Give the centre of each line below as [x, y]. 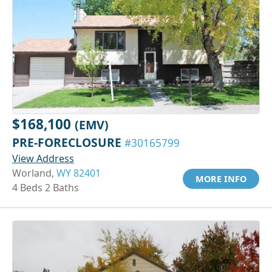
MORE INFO [221, 178]
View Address [43, 158]
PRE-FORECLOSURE [68, 142]
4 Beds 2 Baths [46, 187]
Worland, [34, 173]
